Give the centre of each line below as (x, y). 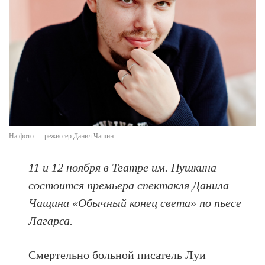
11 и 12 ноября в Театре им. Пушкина (123, 168)
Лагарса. (52, 221)
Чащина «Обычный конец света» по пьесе (135, 203)
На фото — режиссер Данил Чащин (61, 136)
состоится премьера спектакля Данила (129, 185)
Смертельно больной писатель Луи (117, 255)
